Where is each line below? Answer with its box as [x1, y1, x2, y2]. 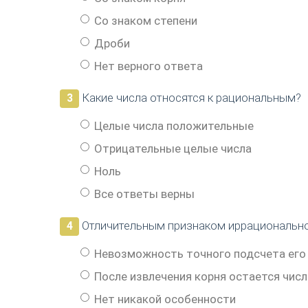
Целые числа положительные [94, 118, 254, 133]
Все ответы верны [94, 186, 195, 201]
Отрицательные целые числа [94, 141, 252, 155]
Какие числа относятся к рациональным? [79, 90, 302, 104]
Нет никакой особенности [94, 291, 236, 306]
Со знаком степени [94, 13, 197, 27]
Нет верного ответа [94, 58, 203, 73]
